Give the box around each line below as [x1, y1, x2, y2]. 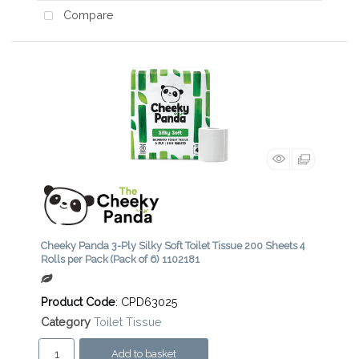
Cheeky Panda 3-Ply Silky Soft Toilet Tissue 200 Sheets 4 [41, 239, 305, 252]
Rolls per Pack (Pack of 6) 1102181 [41, 252, 200, 265]
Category [41, 314, 91, 329]
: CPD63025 [115, 294, 178, 309]
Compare [59, 8, 114, 22]
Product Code [41, 294, 115, 309]
